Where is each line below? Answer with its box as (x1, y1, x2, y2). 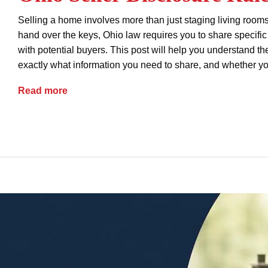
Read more (18, 86, 68, 96)
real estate (170, 115, 213, 126)
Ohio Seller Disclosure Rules (67, 85, 197, 95)
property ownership (72, 115, 148, 126)
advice (26, 115, 51, 126)
